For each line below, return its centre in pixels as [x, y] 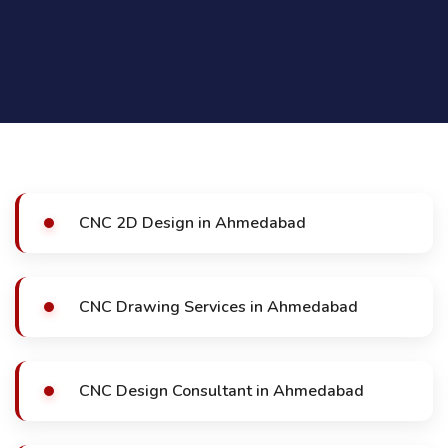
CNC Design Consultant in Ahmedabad [221, 391]
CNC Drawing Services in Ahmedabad [218, 307]
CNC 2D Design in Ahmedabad [192, 223]
